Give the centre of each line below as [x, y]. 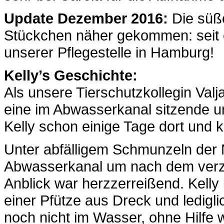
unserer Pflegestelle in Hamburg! [109, 52]
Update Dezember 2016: [86, 18]
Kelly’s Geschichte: [71, 75]
